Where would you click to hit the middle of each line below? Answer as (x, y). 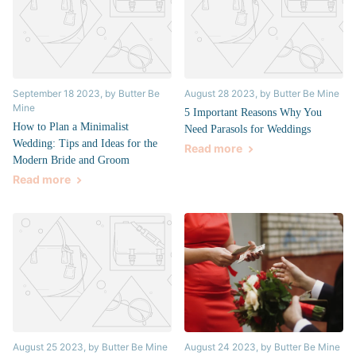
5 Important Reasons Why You (253, 113)
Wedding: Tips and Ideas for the (85, 144)
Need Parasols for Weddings (248, 130)
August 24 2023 (220, 347)
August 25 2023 (48, 347)
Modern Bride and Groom (71, 161)
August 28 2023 (220, 94)
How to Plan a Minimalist (71, 127)
